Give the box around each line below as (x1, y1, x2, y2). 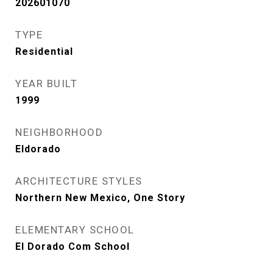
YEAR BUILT (15, 77, 77, 90)
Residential (15, 45, 73, 57)
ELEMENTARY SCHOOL (15, 223, 135, 236)
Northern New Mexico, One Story (15, 191, 185, 204)
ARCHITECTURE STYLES (15, 174, 143, 187)
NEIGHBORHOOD (15, 126, 103, 138)
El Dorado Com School (15, 240, 130, 252)
